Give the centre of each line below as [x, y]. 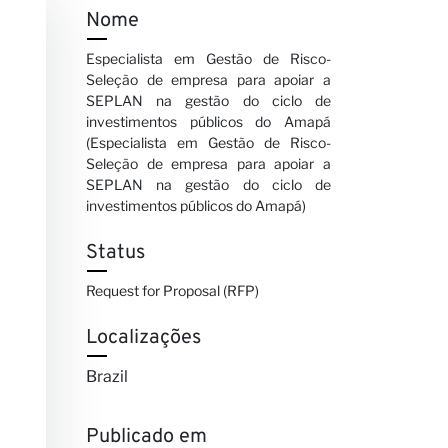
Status [115, 252]
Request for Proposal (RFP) [172, 290]
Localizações [143, 337]
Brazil [107, 376]
